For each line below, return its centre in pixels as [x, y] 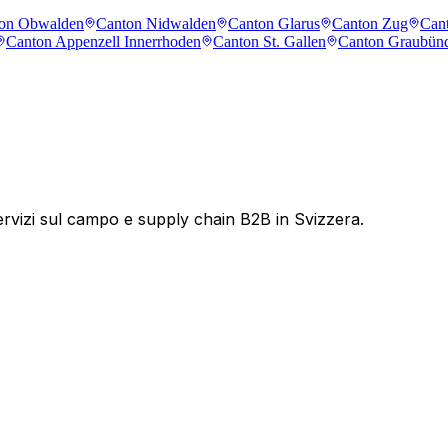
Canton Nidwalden [156, 23]
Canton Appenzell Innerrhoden [103, 41]
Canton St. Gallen [269, 41]
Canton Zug [370, 23]
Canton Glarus [274, 23]
